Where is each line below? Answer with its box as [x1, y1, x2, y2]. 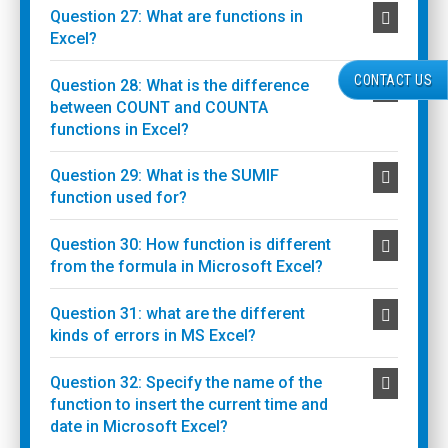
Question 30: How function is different [49, 235, 331, 255]
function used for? [49, 188, 187, 208]
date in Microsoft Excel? [49, 416, 228, 436]
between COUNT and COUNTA [49, 97, 268, 117]
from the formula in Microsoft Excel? [49, 257, 323, 277]
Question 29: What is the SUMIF [49, 166, 279, 186]
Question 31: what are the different [49, 303, 305, 323]
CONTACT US [354, 71, 432, 88]
